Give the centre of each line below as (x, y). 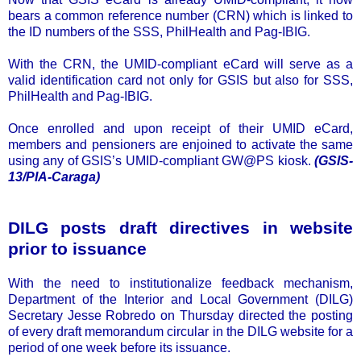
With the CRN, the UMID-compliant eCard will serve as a (180, 64)
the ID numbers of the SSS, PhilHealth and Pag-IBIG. (159, 31)
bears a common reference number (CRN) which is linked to (180, 15)
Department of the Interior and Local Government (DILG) (180, 299)
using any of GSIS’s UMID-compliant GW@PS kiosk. (161, 160)
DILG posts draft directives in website (180, 227)
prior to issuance (77, 248)
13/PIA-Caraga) (54, 176)
